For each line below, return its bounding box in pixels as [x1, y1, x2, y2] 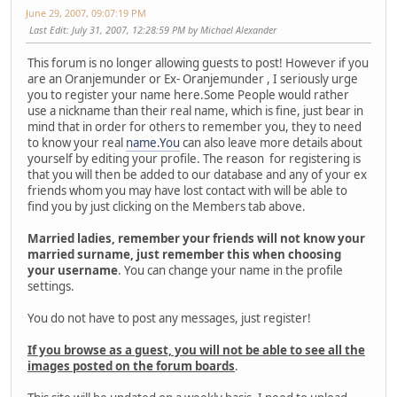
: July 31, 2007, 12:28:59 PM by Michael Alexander [66, 22, 276, 36]
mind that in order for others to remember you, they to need [27, 118, 362, 135]
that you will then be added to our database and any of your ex [27, 166, 367, 183]
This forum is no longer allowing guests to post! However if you [27, 54, 369, 71]
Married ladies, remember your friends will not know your [27, 230, 365, 246]
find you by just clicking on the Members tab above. [27, 198, 306, 214]
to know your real [27, 134, 126, 151]
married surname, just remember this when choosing [27, 245, 341, 262]
